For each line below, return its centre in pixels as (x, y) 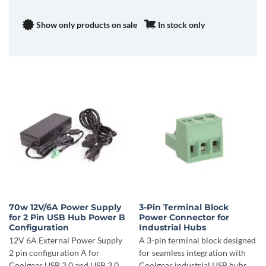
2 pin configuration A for (54, 253)
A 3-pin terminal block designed (197, 241)
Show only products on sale (87, 24)
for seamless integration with (192, 253)
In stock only (181, 24)
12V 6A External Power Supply (65, 241)
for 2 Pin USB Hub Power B (67, 218)
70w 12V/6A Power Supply (65, 208)
